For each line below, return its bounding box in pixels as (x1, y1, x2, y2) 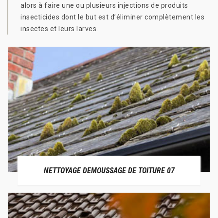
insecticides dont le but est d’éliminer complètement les (20, 13, 204, 21)
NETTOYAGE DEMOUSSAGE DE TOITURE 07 (43, 165, 175, 175)
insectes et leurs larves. (20, 25, 98, 33)
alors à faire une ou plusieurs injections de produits (20, 1, 188, 9)
